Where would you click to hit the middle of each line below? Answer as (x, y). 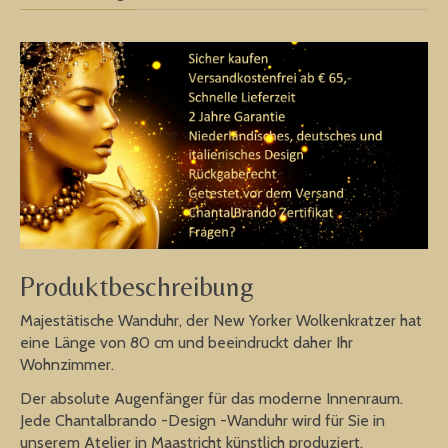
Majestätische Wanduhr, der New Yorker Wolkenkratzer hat (221, 320)
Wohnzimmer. (67, 364)
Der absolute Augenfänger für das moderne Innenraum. (211, 398)
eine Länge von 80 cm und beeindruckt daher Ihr (186, 342)
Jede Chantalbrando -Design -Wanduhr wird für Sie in (202, 420)
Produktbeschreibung (137, 286)
